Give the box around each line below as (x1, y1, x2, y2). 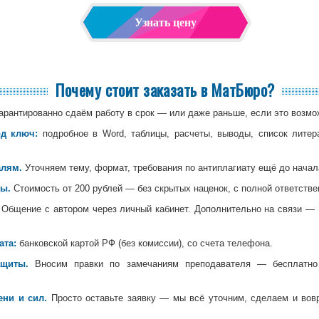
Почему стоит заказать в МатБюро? (56, 78, 275, 101)
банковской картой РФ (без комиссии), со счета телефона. (16, 237, 273, 249)
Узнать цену (134, 16, 197, 28)
